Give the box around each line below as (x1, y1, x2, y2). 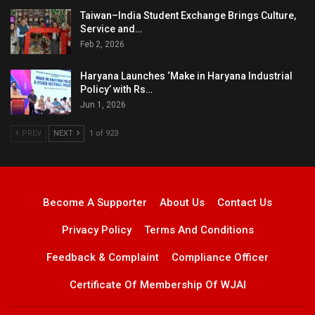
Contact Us (217, 195, 272, 209)
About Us (160, 195, 205, 209)
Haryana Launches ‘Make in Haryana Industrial (80, 70, 292, 82)
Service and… (80, 23, 142, 35)
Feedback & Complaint (46, 250, 159, 264)
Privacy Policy (61, 223, 131, 236)
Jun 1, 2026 (80, 100, 126, 110)
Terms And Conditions (143, 223, 254, 236)
